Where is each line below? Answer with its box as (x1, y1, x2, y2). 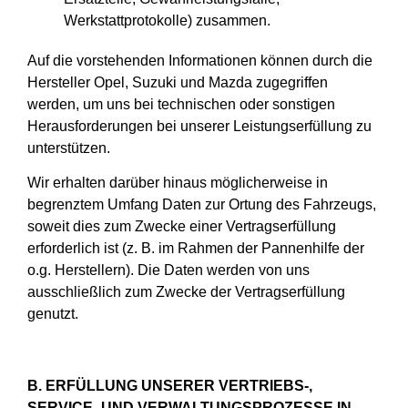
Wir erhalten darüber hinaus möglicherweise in (27, 175, 328, 191)
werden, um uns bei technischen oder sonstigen (27, 96, 335, 112)
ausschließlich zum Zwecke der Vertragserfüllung (27, 284, 345, 301)
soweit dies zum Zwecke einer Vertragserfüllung (27, 219, 336, 235)
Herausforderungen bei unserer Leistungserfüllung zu (27, 117, 372, 134)
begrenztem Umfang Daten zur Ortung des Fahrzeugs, (27, 197, 376, 213)
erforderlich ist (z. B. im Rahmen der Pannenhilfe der (27, 240, 364, 257)
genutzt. (27, 306, 78, 322)
